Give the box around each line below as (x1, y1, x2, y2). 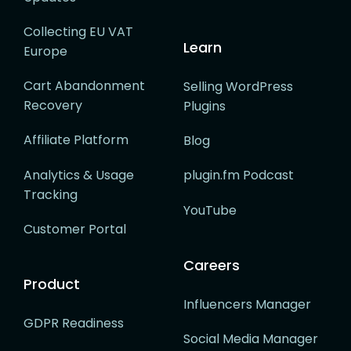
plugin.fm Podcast (183, 166, 294, 185)
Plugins (183, 96, 226, 115)
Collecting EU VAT (24, 22, 133, 41)
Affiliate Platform (24, 131, 128, 150)
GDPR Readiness (24, 313, 124, 332)
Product (24, 273, 80, 294)
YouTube (183, 201, 237, 219)
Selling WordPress (183, 77, 293, 96)
